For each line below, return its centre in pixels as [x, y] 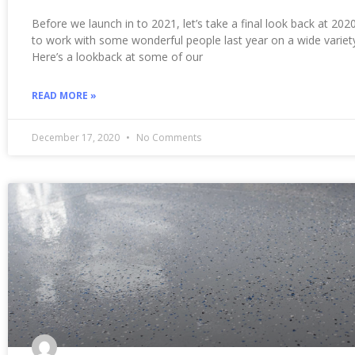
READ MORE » [64, 95]
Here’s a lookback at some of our [117, 56]
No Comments [168, 137]
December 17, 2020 [77, 137]
